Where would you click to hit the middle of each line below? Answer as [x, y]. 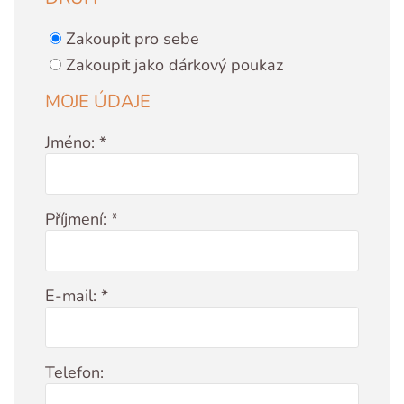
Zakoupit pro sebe [133, 38]
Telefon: [74, 372]
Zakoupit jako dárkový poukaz [174, 64]
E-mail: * [77, 295]
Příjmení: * [82, 219]
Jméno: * [76, 142]
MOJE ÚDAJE [98, 101]
